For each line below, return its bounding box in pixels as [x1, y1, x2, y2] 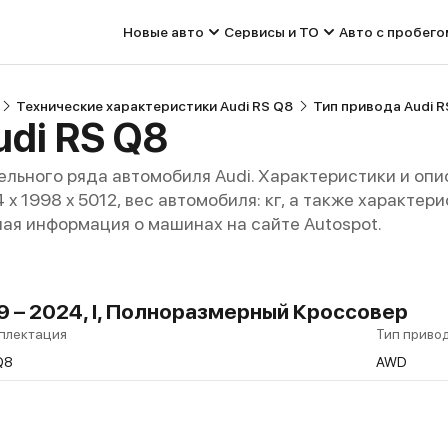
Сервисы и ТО [224, 24, 319, 40]
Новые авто [123, 24, 204, 40]
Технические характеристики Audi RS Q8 [16, 98, 293, 114]
